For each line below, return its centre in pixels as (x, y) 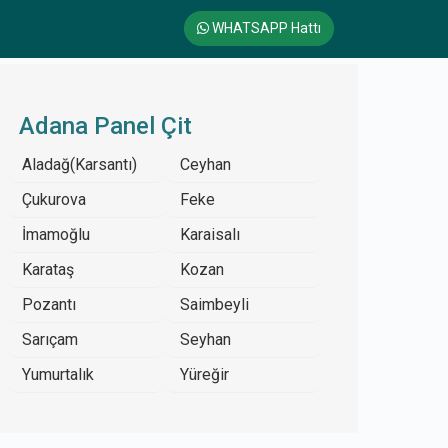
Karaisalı (209, 234)
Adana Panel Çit (105, 126)
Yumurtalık (58, 374)
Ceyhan (205, 164)
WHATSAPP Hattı (265, 28)
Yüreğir (204, 374)
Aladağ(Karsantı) (79, 164)
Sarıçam (50, 339)
